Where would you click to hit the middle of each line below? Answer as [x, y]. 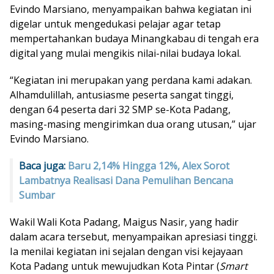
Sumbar [37, 195]
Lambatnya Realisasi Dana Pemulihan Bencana [126, 180]
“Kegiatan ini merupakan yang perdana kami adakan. [131, 80]
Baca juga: [43, 165]
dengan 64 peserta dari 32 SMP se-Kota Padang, [120, 109]
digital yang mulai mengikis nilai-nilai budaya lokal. [125, 53]
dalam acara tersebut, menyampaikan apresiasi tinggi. [134, 236]
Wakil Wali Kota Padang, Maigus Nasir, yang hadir [124, 222]
